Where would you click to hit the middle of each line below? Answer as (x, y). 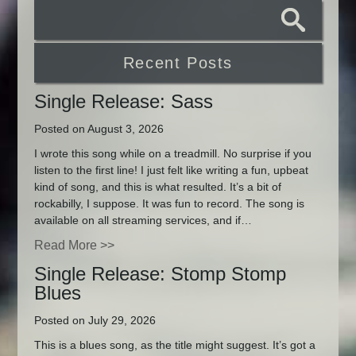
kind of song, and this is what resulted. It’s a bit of (157, 186)
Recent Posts (178, 63)
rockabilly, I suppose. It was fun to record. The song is (169, 203)
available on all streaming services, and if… (143, 220)
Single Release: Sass (123, 102)
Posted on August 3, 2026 (99, 129)
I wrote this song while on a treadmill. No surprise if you (172, 153)
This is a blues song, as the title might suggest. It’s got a (174, 344)
